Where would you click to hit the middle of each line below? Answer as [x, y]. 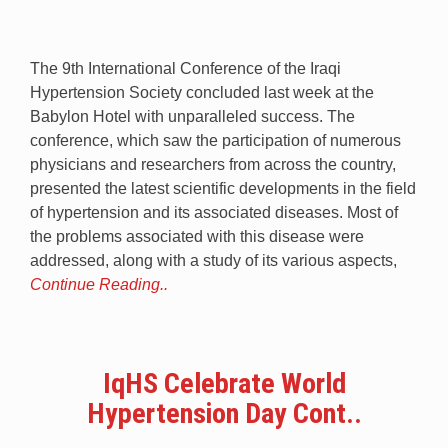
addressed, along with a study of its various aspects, [213, 260]
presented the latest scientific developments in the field [223, 188]
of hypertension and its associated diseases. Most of [214, 212]
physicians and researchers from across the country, [213, 164]
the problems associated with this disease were [197, 236]
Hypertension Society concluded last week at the [202, 92]
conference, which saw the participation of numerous [215, 140]
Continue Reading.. [99, 284]
